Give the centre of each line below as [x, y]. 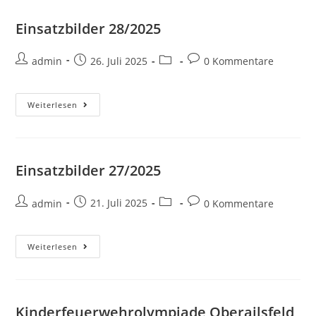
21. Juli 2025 [119, 203]
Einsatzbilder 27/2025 [89, 170]
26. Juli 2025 [119, 61]
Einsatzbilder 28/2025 [89, 28]
